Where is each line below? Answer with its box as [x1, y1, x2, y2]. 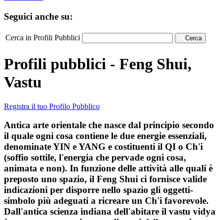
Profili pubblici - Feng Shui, [4, 55, 192, 73]
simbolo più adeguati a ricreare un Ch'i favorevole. [4, 195, 209, 206]
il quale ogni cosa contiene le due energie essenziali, [4, 131, 207, 141]
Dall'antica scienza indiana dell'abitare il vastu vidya [4, 206, 216, 217]
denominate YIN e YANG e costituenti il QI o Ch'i [4, 141, 203, 152]
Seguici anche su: [4, 11, 73, 22]
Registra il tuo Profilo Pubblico [4, 102, 100, 110]
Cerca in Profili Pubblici [5, 33, 80, 42]
